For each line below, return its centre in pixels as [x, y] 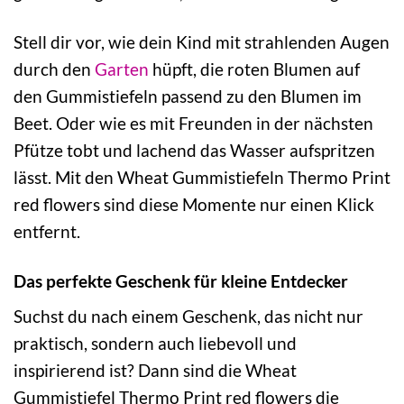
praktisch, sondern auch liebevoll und [155, 344]
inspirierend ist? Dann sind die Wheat [155, 371]
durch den [54, 69]
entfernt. [47, 231]
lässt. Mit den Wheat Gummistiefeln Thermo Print [202, 177]
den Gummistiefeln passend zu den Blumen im [188, 96]
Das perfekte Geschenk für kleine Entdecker [181, 280]
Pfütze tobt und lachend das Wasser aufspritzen [194, 150]
